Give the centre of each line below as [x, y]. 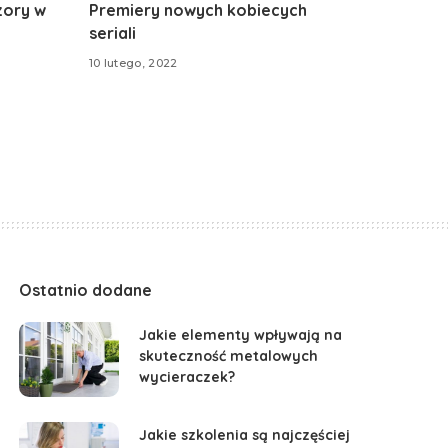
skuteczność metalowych [229, 356]
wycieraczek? [187, 377]
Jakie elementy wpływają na [241, 335]
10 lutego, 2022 [133, 63]
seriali [112, 32]
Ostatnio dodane [86, 289]
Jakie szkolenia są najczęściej [245, 435]
